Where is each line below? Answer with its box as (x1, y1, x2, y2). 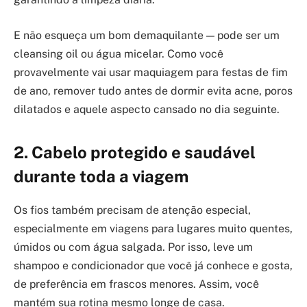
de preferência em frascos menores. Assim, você (14, 278, 259, 291)
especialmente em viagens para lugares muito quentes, (14, 222, 293, 236)
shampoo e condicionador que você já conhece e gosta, (14, 259, 293, 273)
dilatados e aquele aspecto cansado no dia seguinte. (14, 102, 280, 116)
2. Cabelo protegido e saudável (14, 143, 256, 162)
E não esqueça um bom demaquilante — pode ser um (14, 28, 280, 42)
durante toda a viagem (14, 167, 188, 186)
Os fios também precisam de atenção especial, (14, 204, 251, 217)
